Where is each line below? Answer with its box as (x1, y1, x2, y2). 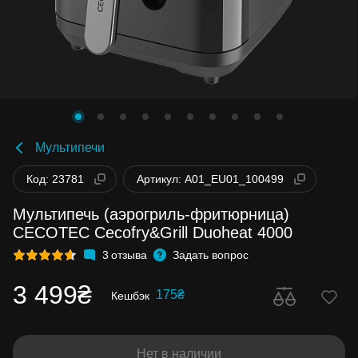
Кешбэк (111, 288, 149, 302)
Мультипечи (35, 140, 105, 154)
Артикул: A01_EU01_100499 (137, 172, 284, 185)
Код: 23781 (26, 172, 84, 185)
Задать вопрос (173, 248, 249, 261)
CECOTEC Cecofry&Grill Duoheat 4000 (13, 223, 292, 241)
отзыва (111, 248, 147, 261)
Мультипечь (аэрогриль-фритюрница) (13, 205, 289, 223)
